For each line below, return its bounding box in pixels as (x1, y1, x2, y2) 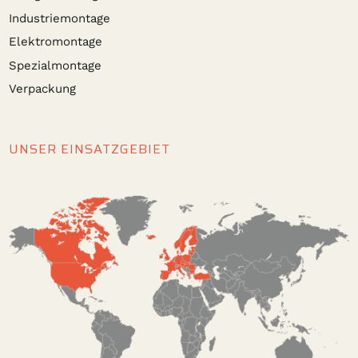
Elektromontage (9, 34, 103, 50)
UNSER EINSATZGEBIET (9, 138, 171, 159)
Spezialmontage (9, 58, 102, 73)
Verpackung (9, 82, 77, 97)
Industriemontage (9, 10, 111, 26)
